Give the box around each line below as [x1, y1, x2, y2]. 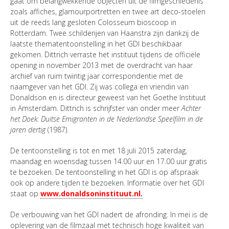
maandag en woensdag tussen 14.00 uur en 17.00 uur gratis [10, 156, 207, 166]
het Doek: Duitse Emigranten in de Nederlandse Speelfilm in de [10, 114, 203, 124]
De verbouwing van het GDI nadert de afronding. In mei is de [10, 210, 208, 219]
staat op [10, 189, 40, 198]
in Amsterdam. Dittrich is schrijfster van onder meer [10, 103, 181, 113]
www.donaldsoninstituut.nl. [40, 189, 143, 198]
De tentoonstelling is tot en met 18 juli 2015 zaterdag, [10, 146, 187, 155]
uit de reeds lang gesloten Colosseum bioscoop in [10, 17, 176, 27]
